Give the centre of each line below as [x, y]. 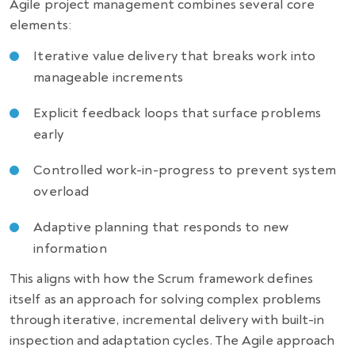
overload [61, 191]
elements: [40, 25]
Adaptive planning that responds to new [161, 227]
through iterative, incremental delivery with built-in [167, 319]
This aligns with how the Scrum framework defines [162, 278]
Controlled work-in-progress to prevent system [185, 170]
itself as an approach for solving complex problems [166, 299]
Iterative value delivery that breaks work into [175, 55]
